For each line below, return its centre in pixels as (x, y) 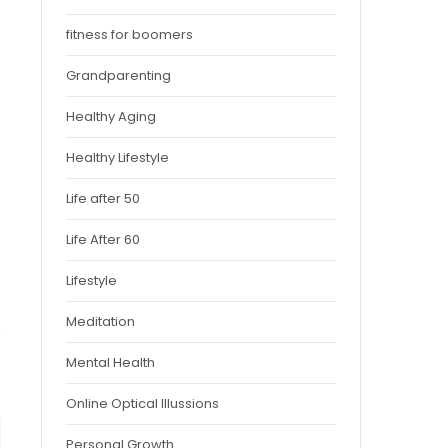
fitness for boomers (129, 34)
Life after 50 (103, 198)
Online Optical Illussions (142, 403)
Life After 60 (103, 239)
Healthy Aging (111, 116)
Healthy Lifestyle (117, 157)
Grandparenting (118, 75)
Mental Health (110, 362)
